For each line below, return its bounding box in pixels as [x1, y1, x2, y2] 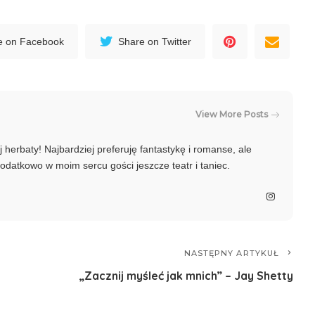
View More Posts [195, 108, 269, 120]
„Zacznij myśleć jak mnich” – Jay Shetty [79, 269, 294, 283]
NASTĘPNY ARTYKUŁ [184, 248, 283, 259]
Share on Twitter [118, 36, 192, 47]
